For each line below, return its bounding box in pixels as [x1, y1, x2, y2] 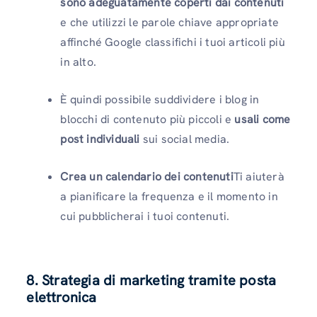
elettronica [26, 287, 97, 306]
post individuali [60, 131, 143, 146]
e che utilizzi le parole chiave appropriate [60, 14, 279, 30]
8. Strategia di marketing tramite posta [26, 270, 277, 289]
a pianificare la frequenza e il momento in [60, 188, 278, 204]
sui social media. [142, 131, 230, 146]
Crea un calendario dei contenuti [60, 168, 234, 184]
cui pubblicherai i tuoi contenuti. [60, 208, 230, 224]
